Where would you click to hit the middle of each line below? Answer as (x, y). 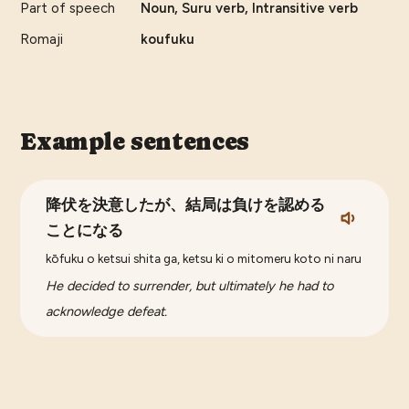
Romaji (42, 40)
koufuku (168, 40)
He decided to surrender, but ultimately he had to (190, 286)
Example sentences (135, 142)
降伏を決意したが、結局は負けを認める (186, 205)
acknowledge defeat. (107, 312)
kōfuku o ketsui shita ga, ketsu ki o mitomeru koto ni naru (204, 259)
